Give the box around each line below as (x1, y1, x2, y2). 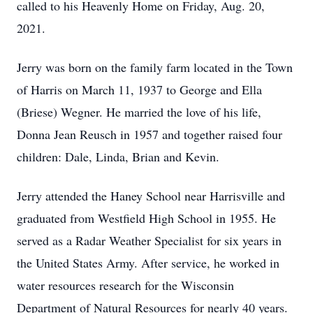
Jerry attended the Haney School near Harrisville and (17, 187, 285, 204)
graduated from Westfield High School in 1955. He (17, 210, 276, 226)
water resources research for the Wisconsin (17, 277, 234, 293)
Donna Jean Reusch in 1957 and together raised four (17, 126, 282, 143)
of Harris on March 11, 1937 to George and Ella (17, 81, 262, 98)
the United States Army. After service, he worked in (17, 254, 279, 271)
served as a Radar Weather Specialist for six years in (17, 232, 282, 249)
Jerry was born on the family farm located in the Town (17, 59, 293, 75)
